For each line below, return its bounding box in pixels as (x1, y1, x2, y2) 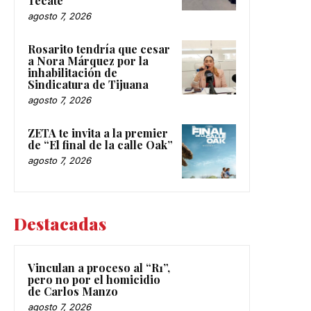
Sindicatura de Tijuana (28, 76, 149, 92)
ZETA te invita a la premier (28, 125, 168, 140)
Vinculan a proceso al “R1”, (28, 260, 170, 275)
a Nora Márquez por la (28, 53, 149, 68)
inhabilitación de (28, 65, 117, 80)
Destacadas (14, 212, 106, 235)
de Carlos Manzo (28, 283, 118, 299)
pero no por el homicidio (28, 271, 160, 287)
